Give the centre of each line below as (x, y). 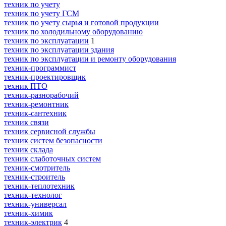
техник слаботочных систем (52, 158)
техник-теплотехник (39, 186)
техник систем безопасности (53, 140)
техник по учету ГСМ (42, 13)
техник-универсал (35, 204)
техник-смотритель (37, 167)
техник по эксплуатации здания (59, 49)
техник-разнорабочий (41, 95)
